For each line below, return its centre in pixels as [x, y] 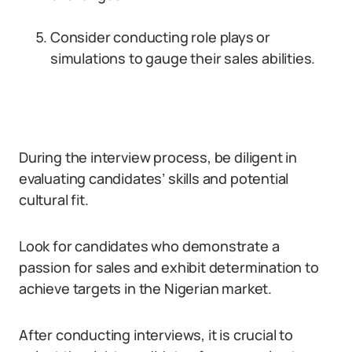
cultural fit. [54, 200]
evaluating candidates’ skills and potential [154, 178]
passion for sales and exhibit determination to [169, 267]
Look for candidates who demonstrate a [149, 246]
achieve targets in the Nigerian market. [145, 288]
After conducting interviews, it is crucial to [156, 335]
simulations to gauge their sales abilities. [183, 58]
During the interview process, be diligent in [158, 157]
